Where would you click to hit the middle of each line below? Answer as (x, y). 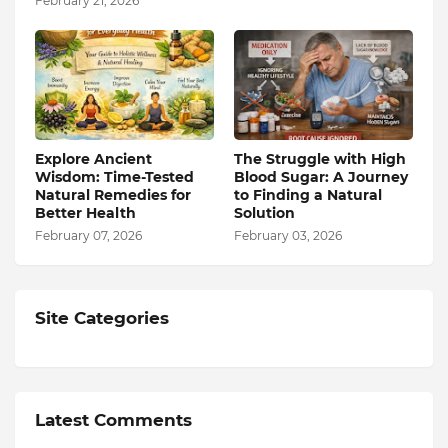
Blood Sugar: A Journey (321, 176)
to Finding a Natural (308, 194)
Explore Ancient (93, 158)
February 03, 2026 (288, 235)
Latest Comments (113, 419)
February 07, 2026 (88, 235)
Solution (264, 212)
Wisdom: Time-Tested (114, 176)
